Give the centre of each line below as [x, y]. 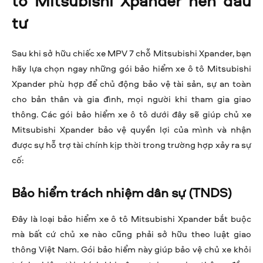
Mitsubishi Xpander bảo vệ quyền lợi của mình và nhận [131, 130]
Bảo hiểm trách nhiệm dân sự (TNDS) [122, 193]
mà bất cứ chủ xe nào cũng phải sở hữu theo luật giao [131, 234]
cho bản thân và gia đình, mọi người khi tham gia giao [131, 99]
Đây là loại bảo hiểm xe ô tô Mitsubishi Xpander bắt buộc [131, 219]
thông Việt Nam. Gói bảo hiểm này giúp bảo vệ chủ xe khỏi [131, 249]
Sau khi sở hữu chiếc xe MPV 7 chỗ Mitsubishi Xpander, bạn [131, 53]
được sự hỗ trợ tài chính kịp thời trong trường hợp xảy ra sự [131, 145]
